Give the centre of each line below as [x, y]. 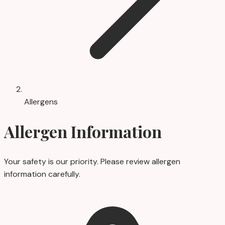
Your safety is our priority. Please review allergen [92, 161]
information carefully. [42, 174]
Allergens [41, 102]
